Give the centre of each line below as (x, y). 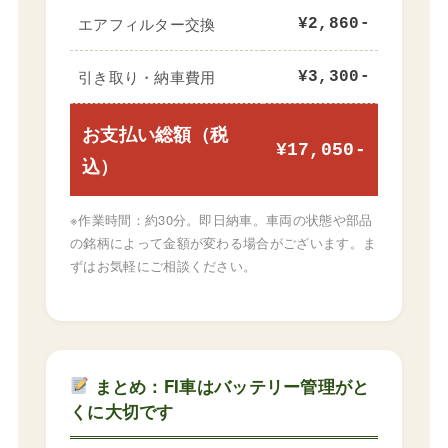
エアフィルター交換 (146, 23)
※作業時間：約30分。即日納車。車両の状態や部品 (221, 219)
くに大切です (121, 410)
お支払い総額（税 (155, 133)
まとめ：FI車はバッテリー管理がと (229, 385)
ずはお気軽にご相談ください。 (163, 265)
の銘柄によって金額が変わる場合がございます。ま (223, 242)
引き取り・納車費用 (146, 76)
